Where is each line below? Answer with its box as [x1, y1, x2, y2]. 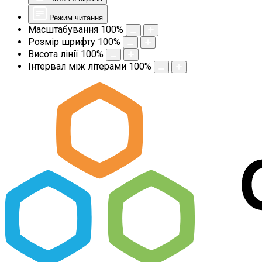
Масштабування [28, 24, 98, 35]
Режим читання [49, 13, 103, 22]
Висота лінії [28, 49, 78, 60]
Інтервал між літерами [28, 61, 126, 72]
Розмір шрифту [28, 36, 95, 47]
